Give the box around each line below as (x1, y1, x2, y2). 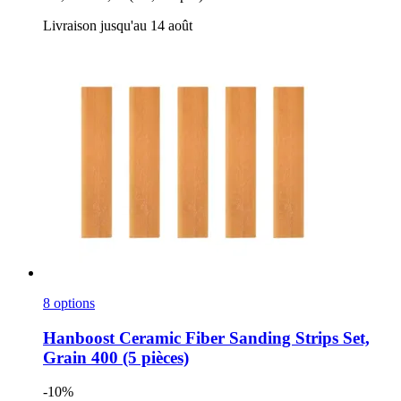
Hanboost (43, 328, 115, 347)
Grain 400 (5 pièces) (43, 347, 189, 367)
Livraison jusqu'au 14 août (43, 17, 192, 33)
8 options (43, 294, 95, 311)
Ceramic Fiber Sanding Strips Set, (115, 328, 370, 347)
